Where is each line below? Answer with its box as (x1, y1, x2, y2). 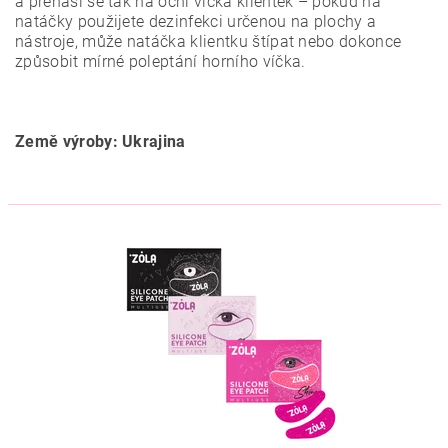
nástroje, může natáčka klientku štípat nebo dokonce (15, 32, 402, 51)
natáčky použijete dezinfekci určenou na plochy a (15, 12, 377, 31)
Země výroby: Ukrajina (15, 132, 186, 151)
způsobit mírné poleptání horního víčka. (15, 52, 306, 71)
